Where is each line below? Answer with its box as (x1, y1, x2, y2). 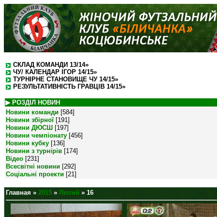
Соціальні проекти (6, 170, 64, 178)
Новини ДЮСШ (6, 124, 53, 131)
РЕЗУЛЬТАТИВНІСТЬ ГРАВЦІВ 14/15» (13, 83, 125, 90)
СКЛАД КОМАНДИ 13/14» (13, 61, 89, 68)
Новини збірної (6, 116, 54, 124)
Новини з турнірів (6, 147, 62, 155)
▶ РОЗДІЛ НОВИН (5, 99, 60, 106)
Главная (6, 189, 31, 196)
